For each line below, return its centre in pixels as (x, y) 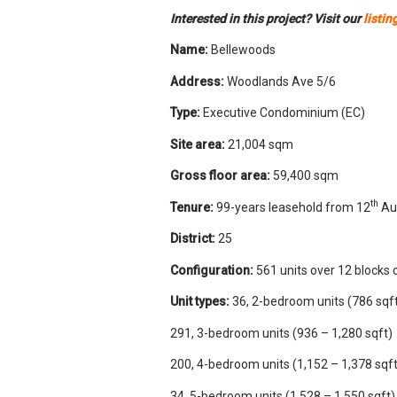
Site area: (198, 144)
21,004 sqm (259, 144)
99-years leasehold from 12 (293, 207)
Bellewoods (242, 50)
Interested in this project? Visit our (267, 18)
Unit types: (201, 301)
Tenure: (193, 207)
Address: (198, 81)
